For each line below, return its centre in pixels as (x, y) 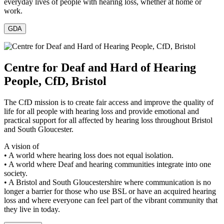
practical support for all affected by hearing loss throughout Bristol (108, 120)
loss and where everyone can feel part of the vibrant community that (111, 200)
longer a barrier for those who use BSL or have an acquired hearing (110, 191)
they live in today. (32, 209)
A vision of (21, 146)
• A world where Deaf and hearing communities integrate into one (107, 164)
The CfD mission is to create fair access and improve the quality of (109, 102)
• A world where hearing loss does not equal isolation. (89, 155)
